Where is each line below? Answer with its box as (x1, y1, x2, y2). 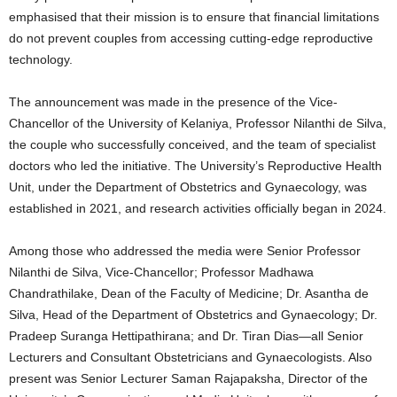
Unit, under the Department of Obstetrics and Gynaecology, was (9, 179, 367, 194)
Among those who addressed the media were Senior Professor (9, 243, 361, 258)
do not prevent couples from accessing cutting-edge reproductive (9, 30, 373, 45)
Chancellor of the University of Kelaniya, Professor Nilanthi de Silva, (9, 115, 386, 130)
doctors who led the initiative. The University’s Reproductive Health (9, 158, 382, 173)
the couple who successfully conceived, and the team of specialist (9, 136, 376, 152)
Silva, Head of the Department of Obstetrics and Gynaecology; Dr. (9, 307, 378, 322)
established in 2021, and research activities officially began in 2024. (9, 200, 386, 215)
